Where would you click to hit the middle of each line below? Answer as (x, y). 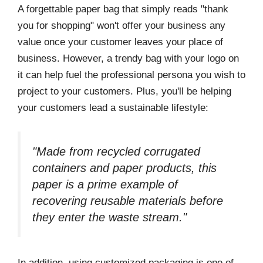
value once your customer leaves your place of (120, 42)
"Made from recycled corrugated (116, 151)
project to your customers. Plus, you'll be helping (124, 92)
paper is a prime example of (105, 184)
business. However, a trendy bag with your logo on (128, 59)
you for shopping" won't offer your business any (122, 26)
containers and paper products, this (124, 168)
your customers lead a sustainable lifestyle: (113, 108)
